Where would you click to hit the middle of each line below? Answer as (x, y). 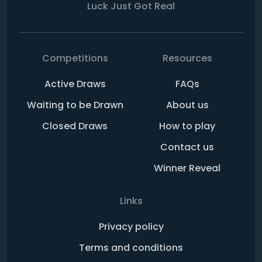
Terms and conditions (131, 248)
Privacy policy (131, 227)
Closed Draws (75, 126)
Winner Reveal (187, 168)
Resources (187, 58)
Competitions (75, 58)
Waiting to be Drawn (75, 105)
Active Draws (75, 84)
